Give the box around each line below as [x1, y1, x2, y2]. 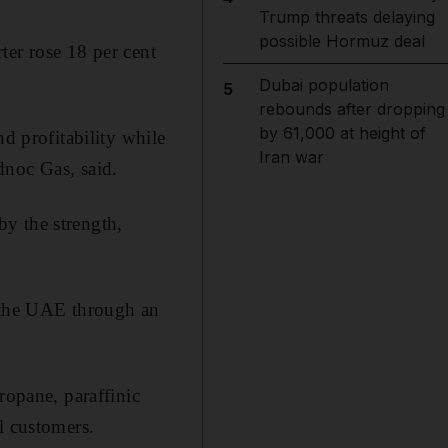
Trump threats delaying [258, 7, 435, 27]
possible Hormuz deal [258, 31, 425, 51]
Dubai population [258, 75, 389, 95]
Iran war [258, 147, 324, 167]
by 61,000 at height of [258, 123, 426, 143]
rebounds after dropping [258, 99, 445, 119]
